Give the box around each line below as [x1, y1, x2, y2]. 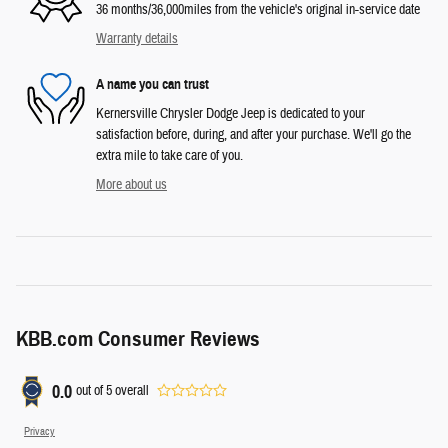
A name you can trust [96, 76, 209, 94]
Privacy [24, 424, 55, 438]
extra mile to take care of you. [96, 146, 243, 165]
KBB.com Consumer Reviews [16, 325, 260, 352]
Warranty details [96, 29, 178, 48]
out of [76, 382, 106, 401]
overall [112, 382, 149, 401]
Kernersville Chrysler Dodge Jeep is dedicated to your [96, 104, 365, 123]
